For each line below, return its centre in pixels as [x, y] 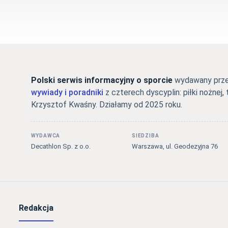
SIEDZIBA [145, 136]
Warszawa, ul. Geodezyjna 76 [175, 147]
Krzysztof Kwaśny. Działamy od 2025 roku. [106, 105]
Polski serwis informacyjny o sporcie [102, 80]
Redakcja [36, 208]
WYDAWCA [46, 136]
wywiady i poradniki [67, 93]
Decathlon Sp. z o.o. [61, 147]
